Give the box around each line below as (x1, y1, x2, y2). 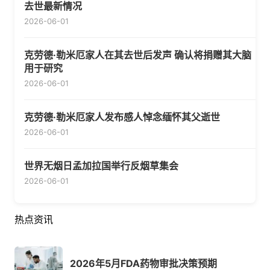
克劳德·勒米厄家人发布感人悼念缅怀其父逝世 (24, 111, 220, 124)
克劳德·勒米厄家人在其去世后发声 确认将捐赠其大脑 (24, 49, 251, 61)
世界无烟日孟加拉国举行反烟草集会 (24, 160, 178, 172)
